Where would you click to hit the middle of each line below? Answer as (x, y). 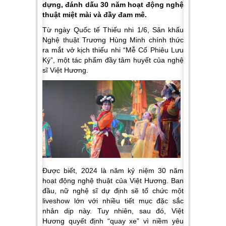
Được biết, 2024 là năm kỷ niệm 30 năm (113, 171)
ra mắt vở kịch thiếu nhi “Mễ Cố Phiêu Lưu (113, 50)
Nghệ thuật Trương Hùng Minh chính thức (113, 40)
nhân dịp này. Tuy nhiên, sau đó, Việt (113, 211)
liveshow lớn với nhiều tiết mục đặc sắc (113, 201)
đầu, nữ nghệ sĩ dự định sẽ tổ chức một (113, 191)
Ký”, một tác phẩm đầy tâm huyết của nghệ (113, 60)
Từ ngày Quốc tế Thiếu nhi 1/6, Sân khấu (113, 30)
